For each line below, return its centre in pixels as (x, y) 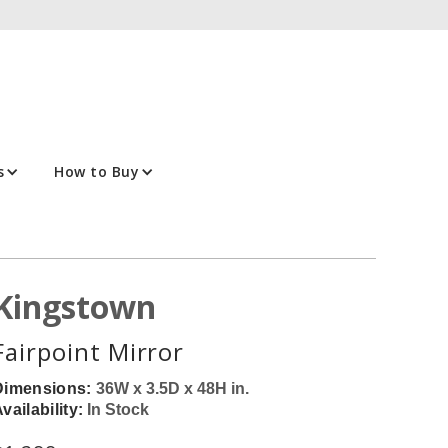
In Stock (118, 410)
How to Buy (97, 172)
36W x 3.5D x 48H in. (172, 389)
